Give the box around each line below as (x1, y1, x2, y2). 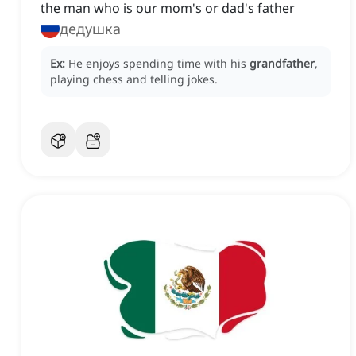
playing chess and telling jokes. (50, 72, 218, 87)
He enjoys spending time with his (68, 56, 250, 72)
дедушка (60, 19, 121, 39)
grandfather (250, 56, 315, 72)
